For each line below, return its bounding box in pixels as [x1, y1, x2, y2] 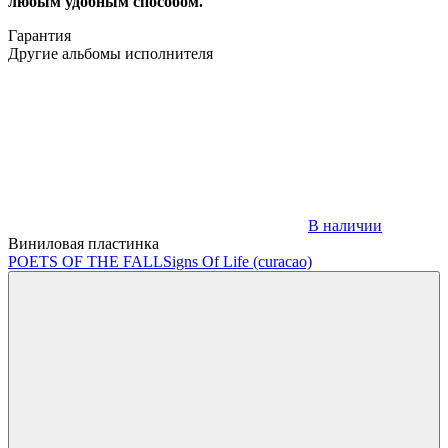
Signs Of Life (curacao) [163, 252, 312, 270]
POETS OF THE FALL [8, 252, 163, 270]
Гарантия [8, 26, 71, 44]
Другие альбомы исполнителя [8, 44, 213, 62]
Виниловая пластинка [8, 234, 159, 252]
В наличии [308, 216, 382, 234]
